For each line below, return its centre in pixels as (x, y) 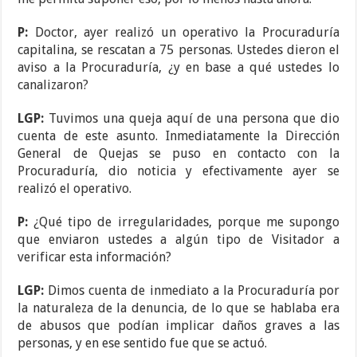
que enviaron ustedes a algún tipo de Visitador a (178, 240)
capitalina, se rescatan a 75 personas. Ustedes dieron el (178, 50)
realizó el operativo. (75, 189)
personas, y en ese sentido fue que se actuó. (143, 343)
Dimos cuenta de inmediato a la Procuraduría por (194, 291)
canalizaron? (53, 85)
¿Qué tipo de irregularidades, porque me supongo (186, 222)
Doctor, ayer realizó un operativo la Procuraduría (187, 33)
